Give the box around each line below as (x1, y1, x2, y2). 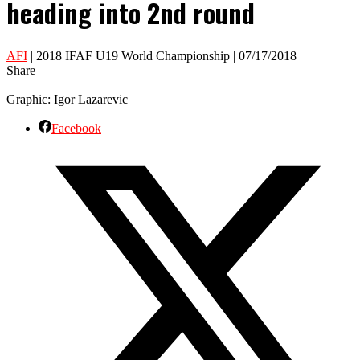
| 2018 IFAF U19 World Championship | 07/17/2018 (27, 48, 297, 63)
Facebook (51, 121, 101, 135)
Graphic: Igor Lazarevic (6, 92, 128, 106)
